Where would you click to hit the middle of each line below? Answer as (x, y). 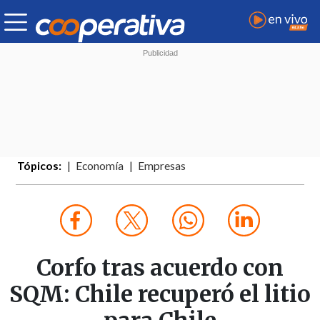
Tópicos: (40, 166)
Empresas (162, 166)
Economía (100, 166)
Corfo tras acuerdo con (160, 268)
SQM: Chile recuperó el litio (160, 295)
